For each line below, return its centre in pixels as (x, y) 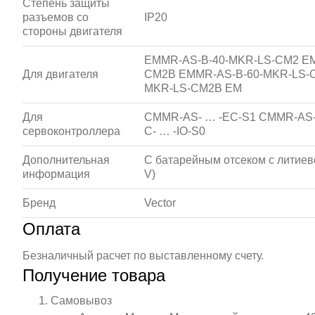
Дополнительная (66, 160)
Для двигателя (60, 74)
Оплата (51, 229)
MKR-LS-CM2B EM (193, 88)
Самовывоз (81, 301)
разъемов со (56, 17)
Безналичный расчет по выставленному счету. (143, 256)
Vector (160, 203)
